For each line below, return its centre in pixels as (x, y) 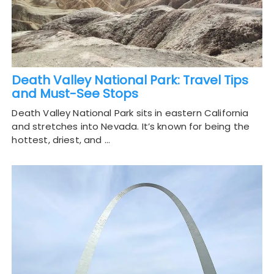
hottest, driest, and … (61, 140)
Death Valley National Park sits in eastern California (130, 113)
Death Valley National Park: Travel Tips (130, 80)
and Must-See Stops (75, 94)
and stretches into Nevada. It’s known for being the (131, 127)
